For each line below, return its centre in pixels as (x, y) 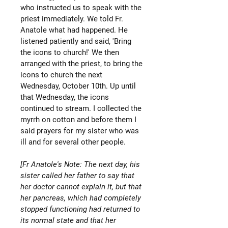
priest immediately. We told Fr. (72, 19)
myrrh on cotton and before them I (78, 119)
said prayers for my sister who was (80, 131)
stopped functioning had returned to (80, 209)
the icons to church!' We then (70, 52)
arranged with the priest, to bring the (81, 63)
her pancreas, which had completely (81, 198)
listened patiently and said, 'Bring (76, 41)
